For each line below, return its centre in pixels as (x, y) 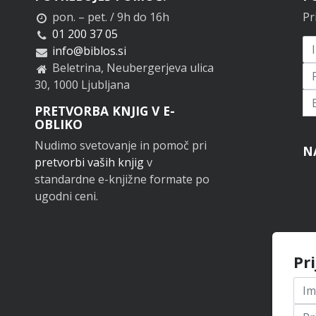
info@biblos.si (89, 50)
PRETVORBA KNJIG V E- (105, 110)
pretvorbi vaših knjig (89, 162)
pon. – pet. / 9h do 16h (109, 17)
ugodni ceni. (66, 196)
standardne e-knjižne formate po (122, 179)
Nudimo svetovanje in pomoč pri (121, 145)
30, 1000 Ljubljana (82, 84)
